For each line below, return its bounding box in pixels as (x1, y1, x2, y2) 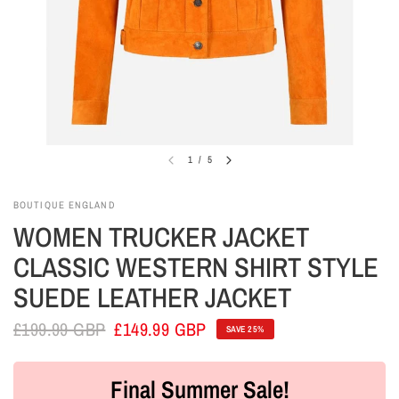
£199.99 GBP (13, 316, 106, 341)
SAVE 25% (225, 322, 265, 335)
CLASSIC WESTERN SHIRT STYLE (13, 248, 379, 286)
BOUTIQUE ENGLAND (13, 198, 116, 211)
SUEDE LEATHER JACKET (13, 278, 291, 316)
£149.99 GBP (114, 316, 207, 341)
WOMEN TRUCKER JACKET (13, 217, 309, 256)
